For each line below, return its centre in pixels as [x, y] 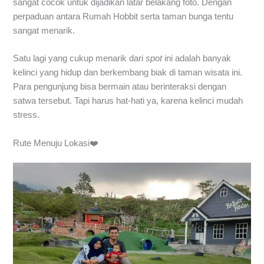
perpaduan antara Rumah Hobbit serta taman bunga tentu [123, 16]
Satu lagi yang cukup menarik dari [80, 59]
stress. [27, 115]
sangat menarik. [44, 30]
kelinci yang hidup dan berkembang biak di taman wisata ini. [128, 73]
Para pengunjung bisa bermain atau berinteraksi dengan [120, 87]
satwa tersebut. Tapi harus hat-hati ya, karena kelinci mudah [128, 101]
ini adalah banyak [197, 59]
